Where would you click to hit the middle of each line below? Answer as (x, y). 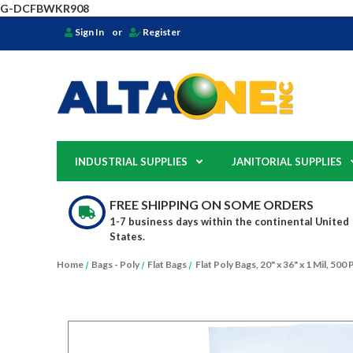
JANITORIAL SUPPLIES (286, 162)
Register (161, 32)
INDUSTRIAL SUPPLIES (131, 162)
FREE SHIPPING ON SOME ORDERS (211, 205)
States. (127, 237)
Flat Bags (167, 265)
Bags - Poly (116, 265)
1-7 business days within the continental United (229, 222)
